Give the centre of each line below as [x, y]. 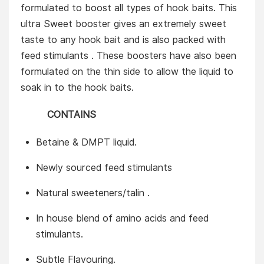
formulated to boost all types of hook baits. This [129, 8]
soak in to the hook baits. [77, 88]
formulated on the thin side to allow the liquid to [127, 72]
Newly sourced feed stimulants [104, 167]
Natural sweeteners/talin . [93, 193]
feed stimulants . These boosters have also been [128, 56]
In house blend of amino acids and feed [122, 218]
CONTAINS [58, 115]
